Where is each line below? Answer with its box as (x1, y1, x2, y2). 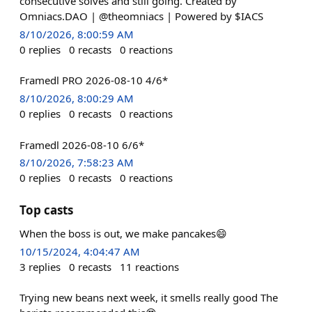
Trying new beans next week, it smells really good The (19, 290, 278, 304)
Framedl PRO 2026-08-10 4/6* (19, 73, 168, 88)
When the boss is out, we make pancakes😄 (19, 226, 227, 240)
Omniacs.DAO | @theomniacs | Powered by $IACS (19, 9, 263, 23)
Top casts (19, 201, 73, 218)
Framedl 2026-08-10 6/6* (19, 137, 144, 152)
